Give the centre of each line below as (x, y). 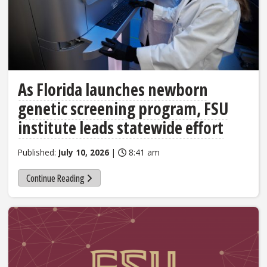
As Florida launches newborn (113, 89)
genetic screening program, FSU (123, 108)
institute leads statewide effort (121, 127)
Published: (38, 152)
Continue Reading (55, 178)
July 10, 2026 (84, 152)
